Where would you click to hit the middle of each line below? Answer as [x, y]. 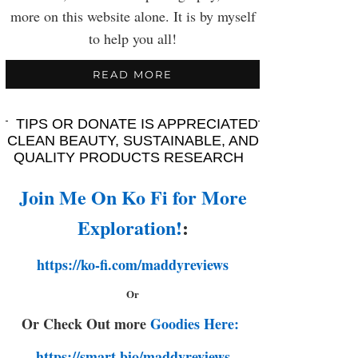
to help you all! [133, 38]
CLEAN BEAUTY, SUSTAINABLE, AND [133, 141]
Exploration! [129, 227]
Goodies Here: [197, 324]
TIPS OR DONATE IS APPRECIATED [137, 124]
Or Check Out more [86, 324]
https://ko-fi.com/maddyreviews [133, 265]
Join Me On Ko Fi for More [133, 197]
